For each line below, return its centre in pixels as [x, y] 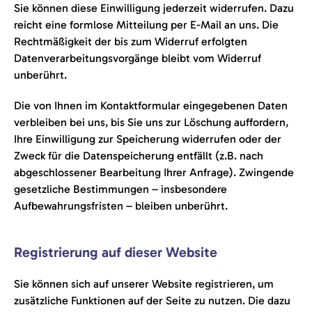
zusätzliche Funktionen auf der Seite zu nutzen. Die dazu [152, 301]
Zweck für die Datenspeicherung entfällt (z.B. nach [139, 156]
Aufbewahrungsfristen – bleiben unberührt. [121, 206]
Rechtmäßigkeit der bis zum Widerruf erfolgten [131, 41]
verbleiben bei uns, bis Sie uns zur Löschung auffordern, [151, 122]
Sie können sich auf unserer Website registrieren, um [144, 284]
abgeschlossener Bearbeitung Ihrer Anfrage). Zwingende [154, 172]
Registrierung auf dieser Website [116, 252]
